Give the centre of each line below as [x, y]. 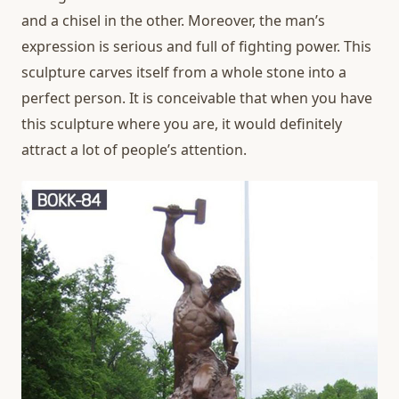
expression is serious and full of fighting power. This [196, 47]
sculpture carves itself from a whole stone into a [184, 73]
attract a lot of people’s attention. [134, 150]
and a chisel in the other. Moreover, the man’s [173, 21]
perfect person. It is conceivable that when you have [197, 98]
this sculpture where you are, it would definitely [182, 124]
